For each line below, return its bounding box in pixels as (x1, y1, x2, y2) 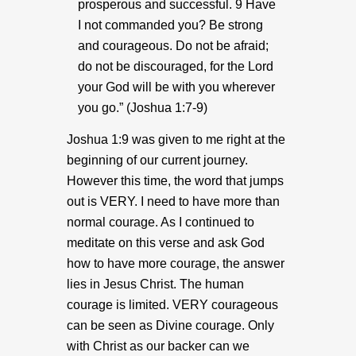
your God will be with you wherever (78, 80, 275, 94)
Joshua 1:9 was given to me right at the (67, 133, 285, 146)
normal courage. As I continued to (67, 215, 254, 229)
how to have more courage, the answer (67, 257, 284, 270)
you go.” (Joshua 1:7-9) (78, 101, 207, 114)
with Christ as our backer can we (67, 339, 250, 353)
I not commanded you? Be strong (78, 18, 263, 32)
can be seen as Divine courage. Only (67, 319, 274, 332)
